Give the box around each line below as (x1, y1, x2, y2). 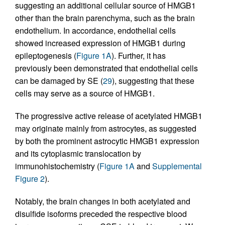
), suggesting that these (112, 75, 194, 87)
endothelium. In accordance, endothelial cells (15, 25, 176, 37)
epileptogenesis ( (15, 50, 76, 62)
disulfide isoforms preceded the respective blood (15, 208, 187, 220)
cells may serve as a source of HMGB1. (15, 87, 155, 99)
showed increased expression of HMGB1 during (15, 37, 185, 49)
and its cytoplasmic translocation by (15, 148, 141, 160)
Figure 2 (15, 173, 45, 185)
